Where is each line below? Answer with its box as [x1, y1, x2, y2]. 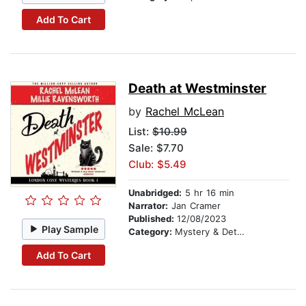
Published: [128, 213, 177, 225]
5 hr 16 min [182, 187, 234, 199]
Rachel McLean [145, 105, 224, 119]
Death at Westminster [128, 81, 266, 97]
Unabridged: [128, 187, 182, 199]
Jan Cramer [168, 200, 221, 212]
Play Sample [42, 223, 99, 235]
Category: [128, 226, 175, 238]
